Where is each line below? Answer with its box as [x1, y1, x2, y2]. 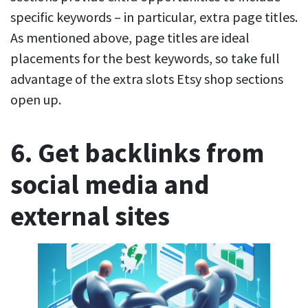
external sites [10, 199, 170, 234]
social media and [10, 168, 210, 202]
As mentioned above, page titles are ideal [10, 29, 250, 47]
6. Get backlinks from [10, 136, 264, 170]
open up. [10, 91, 64, 109]
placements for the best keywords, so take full [10, 49, 280, 67]
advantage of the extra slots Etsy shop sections [10, 70, 283, 88]
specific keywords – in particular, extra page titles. [10, 8, 298, 26]
